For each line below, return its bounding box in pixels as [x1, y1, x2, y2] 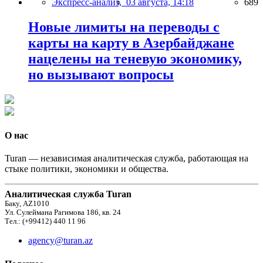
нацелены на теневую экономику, [28, 50, 242, 66]
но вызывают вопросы [28, 66, 174, 82]
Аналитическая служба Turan [5, 189, 131, 200]
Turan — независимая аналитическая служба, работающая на [5, 153, 248, 164]
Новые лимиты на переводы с [28, 19, 220, 35]
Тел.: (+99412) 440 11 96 [5, 217, 86, 226]
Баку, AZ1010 [5, 200, 49, 208]
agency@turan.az [28, 235, 93, 246]
